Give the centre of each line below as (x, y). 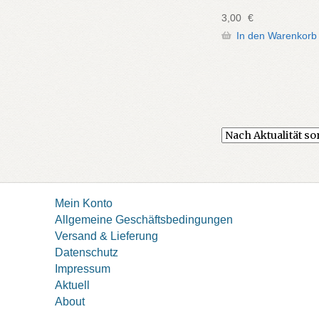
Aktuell (72, 284)
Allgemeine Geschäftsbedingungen (143, 219)
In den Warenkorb (276, 36)
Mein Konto (83, 203)
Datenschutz (86, 252)
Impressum (82, 268)
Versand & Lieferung (106, 235)
